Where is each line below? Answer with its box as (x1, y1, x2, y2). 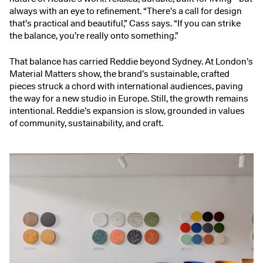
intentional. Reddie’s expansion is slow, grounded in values (9, 106, 245, 117)
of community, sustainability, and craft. (9, 118, 163, 129)
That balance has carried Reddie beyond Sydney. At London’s (9, 56, 253, 68)
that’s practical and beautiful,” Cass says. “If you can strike (9, 18, 241, 29)
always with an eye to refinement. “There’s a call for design (9, 6, 242, 17)
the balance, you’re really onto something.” (9, 31, 178, 42)
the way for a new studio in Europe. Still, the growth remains (9, 93, 248, 104)
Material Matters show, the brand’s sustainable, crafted (9, 69, 230, 80)
